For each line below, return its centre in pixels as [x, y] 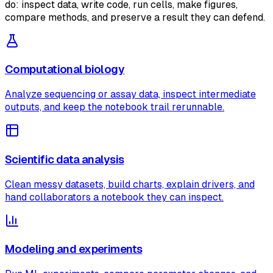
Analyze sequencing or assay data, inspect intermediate [130, 94]
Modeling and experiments [74, 249]
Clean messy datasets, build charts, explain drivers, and [130, 184]
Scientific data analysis [65, 159]
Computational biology [65, 69]
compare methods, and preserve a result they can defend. [135, 17]
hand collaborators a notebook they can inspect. [114, 197]
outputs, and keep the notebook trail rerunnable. [115, 107]
